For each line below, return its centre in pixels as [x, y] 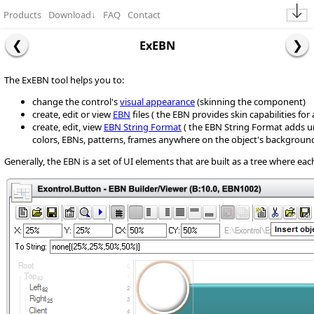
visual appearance [157, 102]
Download [70, 15]
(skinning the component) [250, 102]
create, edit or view [73, 114]
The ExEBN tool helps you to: [64, 80]
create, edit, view [68, 127]
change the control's [76, 102]
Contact [144, 15]
